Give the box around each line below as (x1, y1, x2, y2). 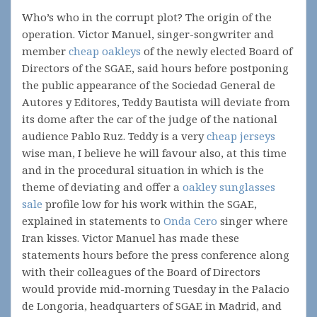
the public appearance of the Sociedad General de (22, 78, 275, 92)
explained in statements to (22, 214, 163, 228)
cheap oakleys (69, 44, 141, 58)
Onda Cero (163, 214, 217, 228)
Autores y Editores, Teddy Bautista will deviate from (22, 95, 290, 109)
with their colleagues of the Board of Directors (22, 265, 260, 279)
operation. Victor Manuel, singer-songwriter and (22, 27, 274, 41)
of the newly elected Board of (141, 44, 292, 58)
